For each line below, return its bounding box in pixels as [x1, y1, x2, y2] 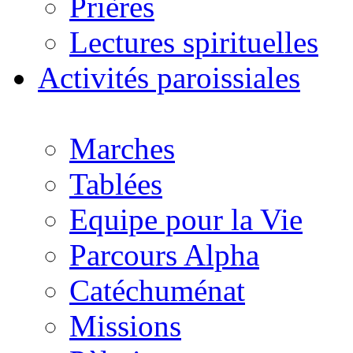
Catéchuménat [69, 273, 245, 307]
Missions [69, 309, 181, 343]
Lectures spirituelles [69, 25, 318, 59]
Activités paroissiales [38, 61, 300, 95]
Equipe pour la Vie [69, 203, 303, 236]
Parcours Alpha [69, 238, 259, 272]
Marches [69, 132, 175, 165]
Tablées [69, 167, 162, 201]
